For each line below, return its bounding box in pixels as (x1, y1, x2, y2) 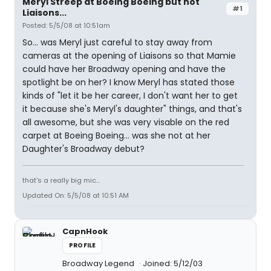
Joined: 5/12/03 (143, 258, 203, 269)
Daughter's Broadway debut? (22, 143, 145, 155)
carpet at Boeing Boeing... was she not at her (22, 129, 211, 142)
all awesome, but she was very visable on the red (22, 116, 229, 128)
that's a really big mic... (22, 175, 100, 185)
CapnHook (62, 226, 108, 237)
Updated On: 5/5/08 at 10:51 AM (22, 191, 129, 200)
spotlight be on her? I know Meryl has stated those (22, 76, 235, 88)
